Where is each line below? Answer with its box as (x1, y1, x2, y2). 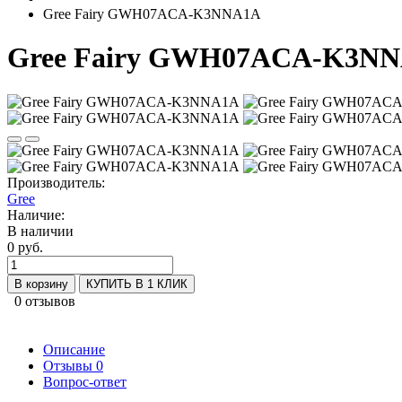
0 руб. (7, 239, 43, 255)
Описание (43, 341, 105, 357)
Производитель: (7, 174, 105, 190)
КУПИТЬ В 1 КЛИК (86, 276, 188, 291)
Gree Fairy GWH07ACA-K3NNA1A (43, 6, 261, 22)
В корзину (14, 276, 68, 291)
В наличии (7, 223, 74, 239)
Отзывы (43, 357, 96, 373)
